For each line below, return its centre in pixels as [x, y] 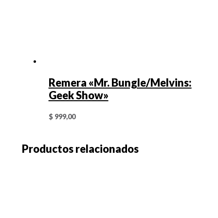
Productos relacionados [81, 149]
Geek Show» [78, 95]
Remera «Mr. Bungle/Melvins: [120, 82]
